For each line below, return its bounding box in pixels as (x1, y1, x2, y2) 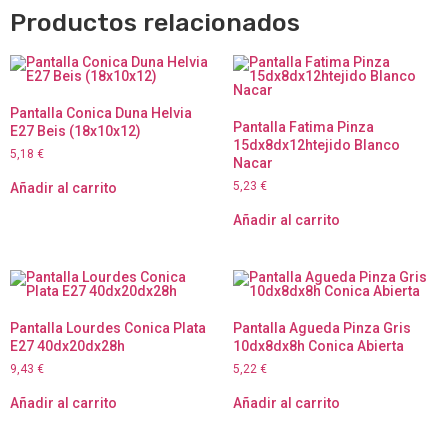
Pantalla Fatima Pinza (232, 119, 374, 136)
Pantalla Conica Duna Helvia (10, 105, 192, 122)
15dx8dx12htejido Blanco (232, 137, 400, 154)
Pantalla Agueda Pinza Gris (232, 320, 411, 337)
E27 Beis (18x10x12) (10, 123, 141, 140)
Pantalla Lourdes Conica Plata (10, 320, 206, 337)
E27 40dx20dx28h (10, 338, 125, 355)
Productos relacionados (10, 8, 300, 38)
